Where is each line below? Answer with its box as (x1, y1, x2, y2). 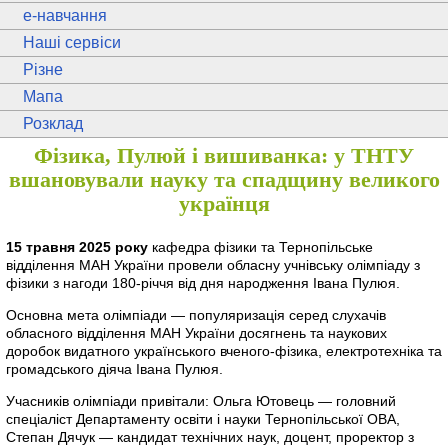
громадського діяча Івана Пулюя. (6, 360, 223, 377)
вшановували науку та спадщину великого (8, 168, 440, 192)
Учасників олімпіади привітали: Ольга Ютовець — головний (6, 393, 396, 410)
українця (178, 192, 270, 216)
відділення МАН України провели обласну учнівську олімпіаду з (6, 256, 420, 273)
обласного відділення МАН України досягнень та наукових (6, 324, 387, 341)
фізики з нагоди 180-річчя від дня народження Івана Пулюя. (6, 274, 400, 291)
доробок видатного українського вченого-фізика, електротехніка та (6, 342, 442, 359)
